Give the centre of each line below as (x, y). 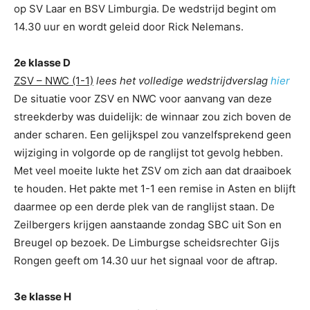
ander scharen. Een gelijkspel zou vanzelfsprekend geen (153, 134)
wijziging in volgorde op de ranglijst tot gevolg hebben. (148, 152)
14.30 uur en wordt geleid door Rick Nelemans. (129, 26)
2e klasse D (42, 62)
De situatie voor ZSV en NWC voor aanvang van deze (143, 98)
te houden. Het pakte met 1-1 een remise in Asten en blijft (155, 188)
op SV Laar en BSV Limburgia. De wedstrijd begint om (145, 8)
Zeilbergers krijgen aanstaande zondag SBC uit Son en (148, 224)
